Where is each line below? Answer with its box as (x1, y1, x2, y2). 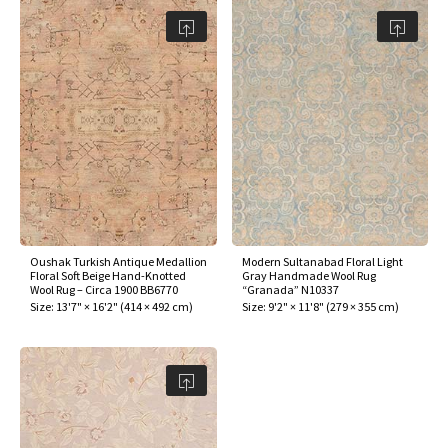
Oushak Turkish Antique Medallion (30, 254, 207, 270)
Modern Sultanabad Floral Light (241, 254, 403, 270)
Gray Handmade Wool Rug (241, 268, 376, 284)
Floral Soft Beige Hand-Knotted (30, 268, 186, 284)
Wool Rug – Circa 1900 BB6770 (30, 282, 178, 298)
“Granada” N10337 (241, 282, 339, 298)
